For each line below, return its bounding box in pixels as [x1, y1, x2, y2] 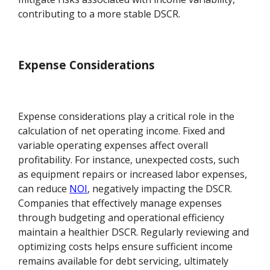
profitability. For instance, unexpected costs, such [18, 152, 240, 166]
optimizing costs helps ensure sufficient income [18, 239, 233, 253]
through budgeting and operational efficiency [18, 210, 225, 224]
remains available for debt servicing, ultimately [18, 254, 229, 268]
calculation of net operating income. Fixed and [18, 124, 225, 137]
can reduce [18, 181, 70, 195]
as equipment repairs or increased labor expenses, [18, 167, 248, 181]
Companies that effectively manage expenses [18, 196, 222, 210]
